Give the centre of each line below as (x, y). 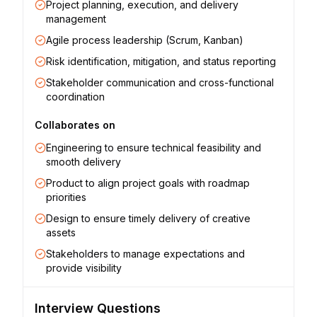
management (76, 19)
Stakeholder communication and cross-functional (160, 82)
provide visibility (84, 268)
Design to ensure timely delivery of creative (148, 218)
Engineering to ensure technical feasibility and (154, 148)
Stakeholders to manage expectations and (145, 254)
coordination (75, 97)
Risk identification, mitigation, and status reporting (161, 61)
